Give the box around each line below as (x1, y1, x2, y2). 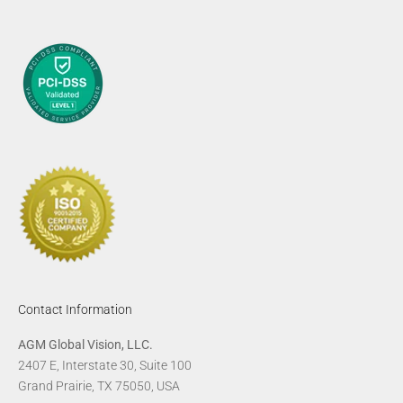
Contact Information (18, 302, 132, 318)
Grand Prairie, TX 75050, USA (18, 379, 180, 394)
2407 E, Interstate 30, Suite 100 (18, 358, 192, 373)
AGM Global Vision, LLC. (18, 337, 153, 353)
